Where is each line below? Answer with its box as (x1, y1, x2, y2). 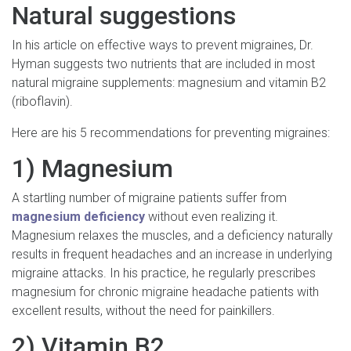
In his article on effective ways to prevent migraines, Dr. (12, 37, 313, 52)
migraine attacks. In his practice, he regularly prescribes (12, 265, 316, 280)
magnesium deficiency (12, 208, 145, 224)
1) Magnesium (12, 153, 173, 183)
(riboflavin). (12, 93, 73, 109)
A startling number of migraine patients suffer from (12, 190, 287, 205)
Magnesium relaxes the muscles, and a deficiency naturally (12, 227, 333, 243)
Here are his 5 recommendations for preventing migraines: (12, 125, 330, 140)
